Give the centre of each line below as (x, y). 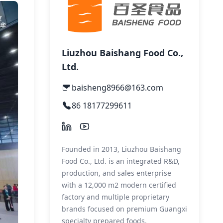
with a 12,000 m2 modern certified (119, 185)
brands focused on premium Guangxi (124, 209)
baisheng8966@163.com (117, 87)
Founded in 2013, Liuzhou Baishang (121, 149)
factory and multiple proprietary (115, 197)
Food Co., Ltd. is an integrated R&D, (121, 161)
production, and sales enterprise (116, 173)
